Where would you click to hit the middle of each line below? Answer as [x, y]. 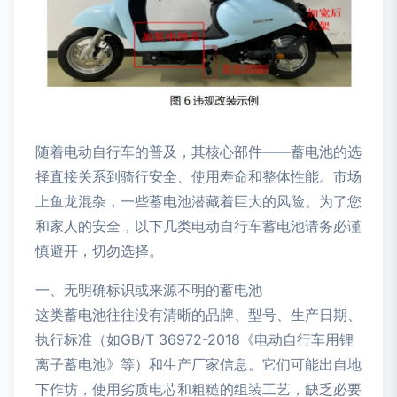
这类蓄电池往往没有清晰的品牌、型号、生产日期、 [198, 315]
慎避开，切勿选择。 [99, 251]
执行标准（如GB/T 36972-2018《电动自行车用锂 [195, 340]
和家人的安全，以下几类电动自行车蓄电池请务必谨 [198, 226]
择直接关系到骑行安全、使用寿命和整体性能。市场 [198, 177]
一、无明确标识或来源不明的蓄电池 [149, 290]
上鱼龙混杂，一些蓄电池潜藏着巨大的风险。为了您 [198, 202]
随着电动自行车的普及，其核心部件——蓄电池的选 [198, 152]
